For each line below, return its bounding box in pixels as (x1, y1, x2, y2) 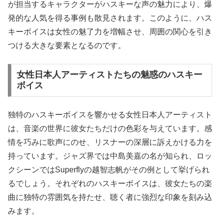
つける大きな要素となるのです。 (8, 41, 126, 50)
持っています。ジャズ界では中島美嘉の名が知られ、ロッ (8, 151, 212, 160)
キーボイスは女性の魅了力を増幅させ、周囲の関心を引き (8, 27, 212, 36)
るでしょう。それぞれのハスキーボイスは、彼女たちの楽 (8, 179, 212, 188)
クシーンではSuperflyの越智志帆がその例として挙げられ (8, 165, 210, 174)
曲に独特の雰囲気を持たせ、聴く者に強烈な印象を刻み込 (8, 192, 212, 201)
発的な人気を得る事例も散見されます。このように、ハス (8, 14, 212, 23)
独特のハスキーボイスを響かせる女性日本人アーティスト (8, 110, 212, 119)
